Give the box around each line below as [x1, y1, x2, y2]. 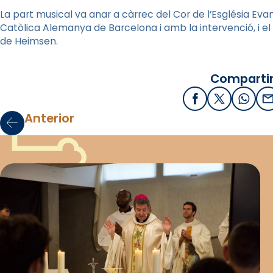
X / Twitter [218, 96, 271, 109]
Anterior [24, 109, 74, 127]
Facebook [194, 96, 244, 109]
